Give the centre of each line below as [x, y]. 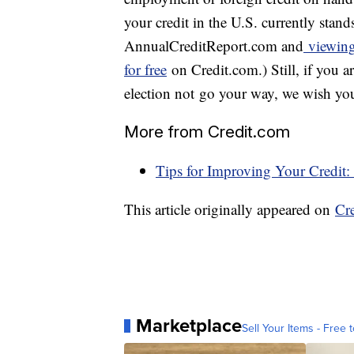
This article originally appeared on [230, 209]
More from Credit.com [207, 132]
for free [145, 70]
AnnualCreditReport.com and [214, 46]
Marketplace [189, 326]
